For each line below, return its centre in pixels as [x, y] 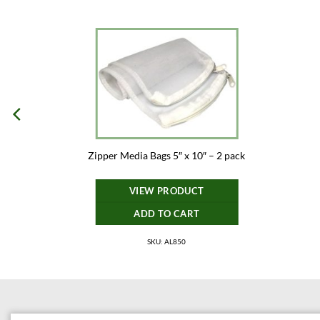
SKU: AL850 [167, 241]
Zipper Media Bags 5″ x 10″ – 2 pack [167, 156]
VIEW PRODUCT [167, 190]
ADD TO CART [167, 213]
